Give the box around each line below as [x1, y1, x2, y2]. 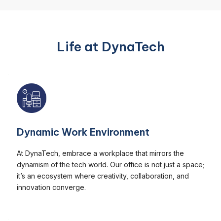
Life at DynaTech [56, 38, 165, 55]
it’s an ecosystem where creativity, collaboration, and [17, 171, 189, 180]
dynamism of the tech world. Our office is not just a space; [17, 160, 204, 169]
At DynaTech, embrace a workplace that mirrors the [17, 148, 184, 157]
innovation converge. [17, 183, 86, 191]
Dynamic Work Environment [17, 125, 149, 138]
